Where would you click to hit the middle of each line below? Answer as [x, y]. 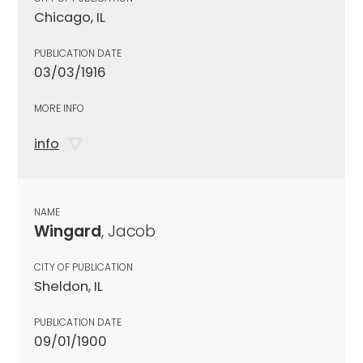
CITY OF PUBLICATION [83, 267]
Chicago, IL [70, 17]
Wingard [68, 231]
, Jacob [128, 231]
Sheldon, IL [68, 286]
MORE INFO [59, 108]
